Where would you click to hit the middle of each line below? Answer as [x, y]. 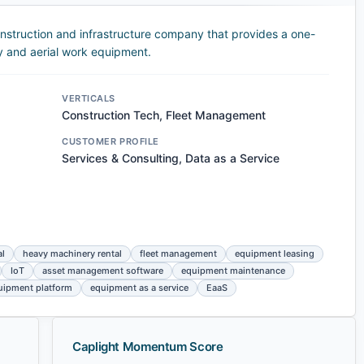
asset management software [103, 271]
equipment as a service [139, 288]
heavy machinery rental [72, 254]
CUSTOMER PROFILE [110, 142]
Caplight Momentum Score [148, 347]
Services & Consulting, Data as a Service [171, 158]
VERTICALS [89, 99]
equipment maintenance [233, 271]
